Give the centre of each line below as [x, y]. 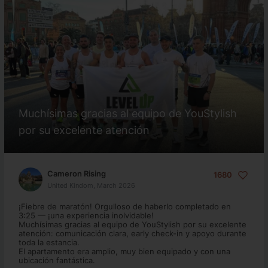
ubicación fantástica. [57, 260]
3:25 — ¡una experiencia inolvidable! [86, 215]
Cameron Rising [76, 173]
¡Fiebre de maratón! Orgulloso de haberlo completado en [124, 206]
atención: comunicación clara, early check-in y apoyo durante [132, 233]
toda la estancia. [49, 242]
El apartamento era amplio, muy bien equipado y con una [124, 251]
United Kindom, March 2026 [91, 185]
